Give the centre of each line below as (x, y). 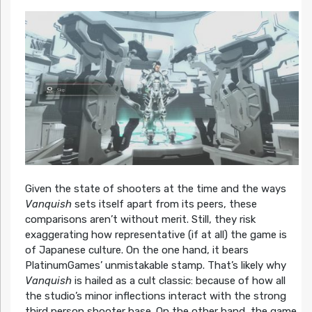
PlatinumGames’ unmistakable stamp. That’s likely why (155, 265)
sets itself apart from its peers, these (164, 204)
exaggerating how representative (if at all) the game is (156, 234)
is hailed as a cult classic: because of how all (178, 280)
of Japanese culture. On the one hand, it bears (136, 250)
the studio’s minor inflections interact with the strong (155, 296)
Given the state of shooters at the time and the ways (155, 188)
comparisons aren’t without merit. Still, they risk (140, 219)
